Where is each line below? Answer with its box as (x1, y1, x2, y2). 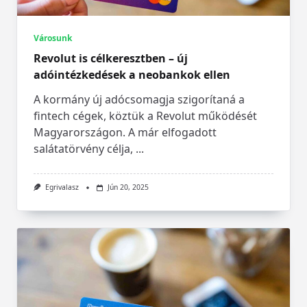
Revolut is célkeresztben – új (34, 51, 188, 66)
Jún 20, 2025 (107, 182, 149, 193)
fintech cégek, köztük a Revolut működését (34, 108, 257, 124)
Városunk (34, 32, 72, 45)
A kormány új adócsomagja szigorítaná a (34, 92, 245, 108)
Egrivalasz (45, 182, 79, 193)
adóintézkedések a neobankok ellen (34, 67, 230, 83)
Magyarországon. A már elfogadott (34, 125, 217, 140)
